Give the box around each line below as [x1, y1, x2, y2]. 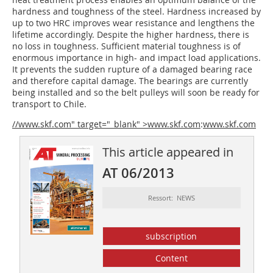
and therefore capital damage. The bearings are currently [12, 75, 248, 87]
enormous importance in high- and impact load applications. [12, 52, 261, 64]
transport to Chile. [12, 98, 87, 110]
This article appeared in [102, 144, 233, 161]
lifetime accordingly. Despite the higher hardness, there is [12, 29, 249, 41]
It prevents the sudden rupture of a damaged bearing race [12, 63, 252, 76]
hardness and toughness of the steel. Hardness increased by [12, 5, 261, 18]
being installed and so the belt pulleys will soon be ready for [12, 87, 260, 99]
